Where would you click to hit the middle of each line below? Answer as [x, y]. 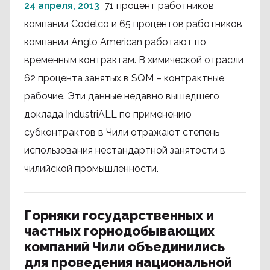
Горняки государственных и [119, 215]
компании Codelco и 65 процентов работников [133, 24]
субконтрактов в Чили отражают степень [122, 132]
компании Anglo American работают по [115, 42]
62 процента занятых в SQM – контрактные [124, 78]
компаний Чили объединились [124, 246]
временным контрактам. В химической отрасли [134, 60]
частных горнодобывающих [119, 231]
